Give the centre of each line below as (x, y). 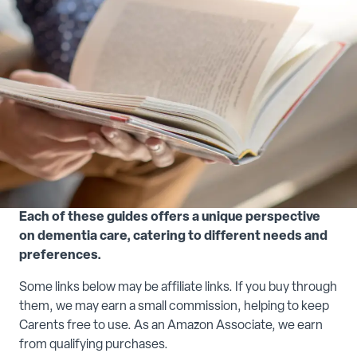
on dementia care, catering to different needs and (173, 237)
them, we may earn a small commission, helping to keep (174, 307)
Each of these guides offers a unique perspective (170, 218)
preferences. (60, 256)
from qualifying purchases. (94, 345)
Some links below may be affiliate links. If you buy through (178, 288)
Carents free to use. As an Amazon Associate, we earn (171, 326)
